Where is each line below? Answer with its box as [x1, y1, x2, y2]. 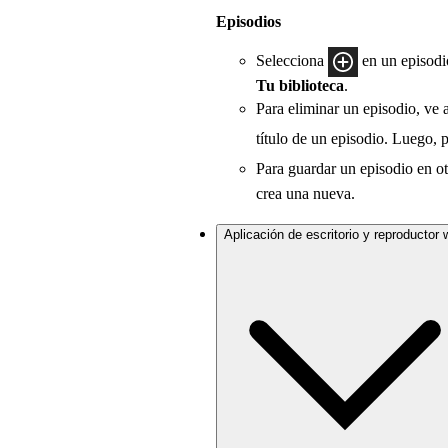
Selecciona [256, 52, 328, 70]
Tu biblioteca [256, 77, 344, 95]
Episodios [216, 13, 281, 31]
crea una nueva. [256, 185, 355, 203]
